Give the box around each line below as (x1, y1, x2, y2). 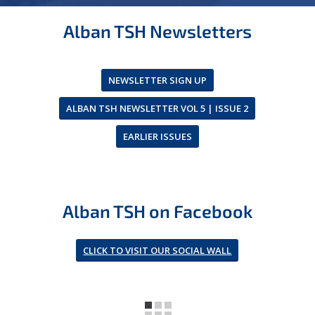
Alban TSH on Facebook (62, 200, 252, 221)
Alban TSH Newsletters (63, 20, 252, 41)
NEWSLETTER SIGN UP (108, 74, 207, 86)
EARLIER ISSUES (122, 130, 192, 143)
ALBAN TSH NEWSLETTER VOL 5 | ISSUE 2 (66, 102, 249, 115)
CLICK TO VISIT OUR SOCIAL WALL (83, 244, 232, 257)
